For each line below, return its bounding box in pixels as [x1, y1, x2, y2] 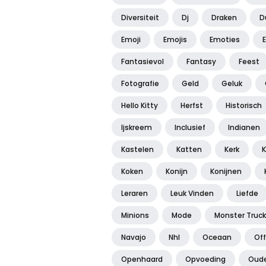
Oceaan [202, 232, 232, 243]
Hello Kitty [121, 100, 158, 111]
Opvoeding [185, 254, 226, 265]
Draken [211, 12, 237, 23]
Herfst [180, 100, 203, 111]
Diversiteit [121, 12, 159, 23]
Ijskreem [121, 122, 152, 133]
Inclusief [175, 122, 205, 133]
